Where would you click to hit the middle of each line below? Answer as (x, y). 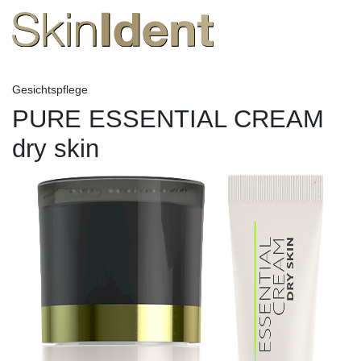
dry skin (56, 149)
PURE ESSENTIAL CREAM (168, 119)
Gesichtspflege (50, 90)
